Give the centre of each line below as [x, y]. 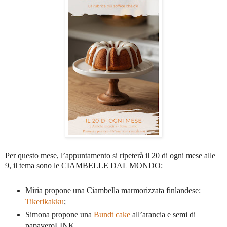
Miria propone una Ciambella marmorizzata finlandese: [113, 191]
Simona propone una [59, 214]
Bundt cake [113, 214]
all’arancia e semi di [164, 214]
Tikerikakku [44, 202]
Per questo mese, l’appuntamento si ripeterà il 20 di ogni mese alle [110, 156]
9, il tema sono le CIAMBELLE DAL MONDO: [84, 166]
